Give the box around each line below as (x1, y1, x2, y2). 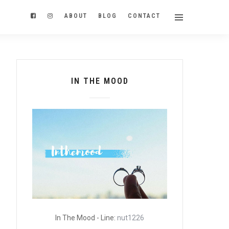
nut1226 (117, 213, 145, 222)
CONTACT (128, 12, 161, 19)
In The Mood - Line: (55, 213, 118, 222)
